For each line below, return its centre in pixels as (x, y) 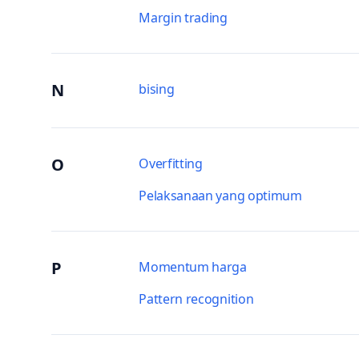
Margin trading (183, 18)
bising (157, 89)
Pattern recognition (196, 299)
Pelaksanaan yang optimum (220, 196)
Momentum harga (193, 267)
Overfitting (171, 163)
